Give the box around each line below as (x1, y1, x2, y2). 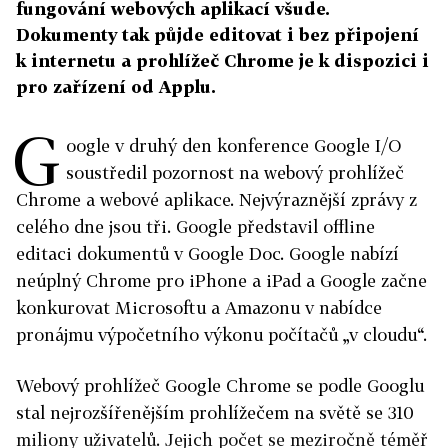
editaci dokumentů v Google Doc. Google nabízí (16, 243, 399, 264)
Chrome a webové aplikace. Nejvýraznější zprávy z (16, 189, 417, 210)
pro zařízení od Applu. (16, 76, 216, 97)
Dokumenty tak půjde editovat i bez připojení (16, 24, 419, 45)
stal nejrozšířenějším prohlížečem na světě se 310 (16, 402, 414, 423)
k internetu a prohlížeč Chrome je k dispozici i (16, 50, 429, 71)
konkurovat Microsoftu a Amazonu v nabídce (16, 297, 382, 318)
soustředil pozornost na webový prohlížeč (66, 162, 404, 183)
